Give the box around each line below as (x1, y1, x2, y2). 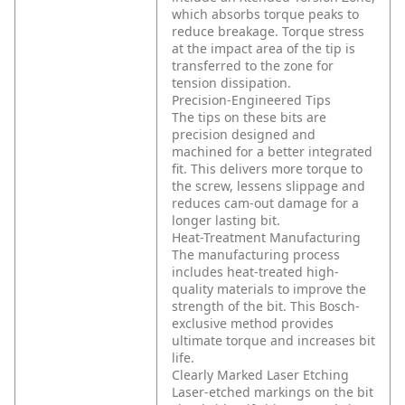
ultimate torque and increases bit (172, 332, 375, 350)
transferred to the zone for (172, 57, 334, 75)
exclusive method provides (172, 315, 334, 333)
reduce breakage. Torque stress (172, 23, 364, 41)
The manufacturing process (172, 246, 340, 264)
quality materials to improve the (172, 280, 366, 298)
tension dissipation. (172, 74, 291, 92)
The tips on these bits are (172, 108, 326, 127)
